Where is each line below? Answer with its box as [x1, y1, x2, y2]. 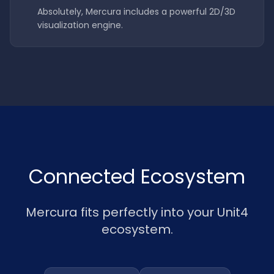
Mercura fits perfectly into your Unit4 [26, 204, 248, 221]
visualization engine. [37, 19, 123, 31]
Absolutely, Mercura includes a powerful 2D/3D [37, 6, 235, 18]
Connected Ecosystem [29, 163, 245, 190]
